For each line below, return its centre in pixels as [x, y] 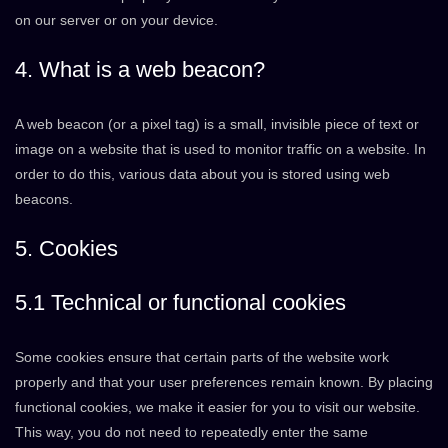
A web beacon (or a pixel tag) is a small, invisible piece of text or [217, 124]
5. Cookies [66, 248]
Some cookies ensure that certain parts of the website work [202, 357]
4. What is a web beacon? [140, 69]
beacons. [44, 199]
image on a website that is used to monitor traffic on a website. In [220, 149]
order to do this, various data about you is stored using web [202, 174]
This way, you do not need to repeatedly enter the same [191, 432]
